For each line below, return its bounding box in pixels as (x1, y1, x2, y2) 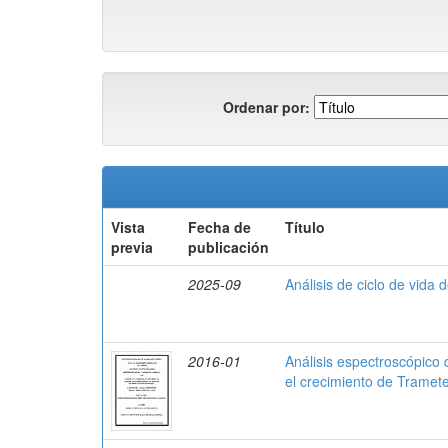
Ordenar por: (223, 96, 310, 117)
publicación (188, 237, 269, 257)
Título (285, 217, 325, 237)
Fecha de (188, 217, 251, 237)
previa (111, 237, 153, 257)
